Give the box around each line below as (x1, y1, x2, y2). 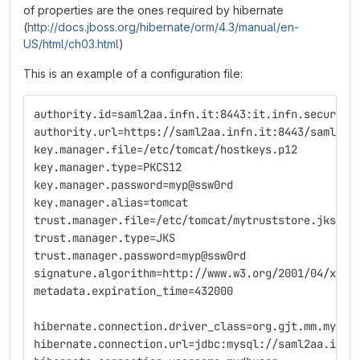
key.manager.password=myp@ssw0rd (34, 178, 233, 192)
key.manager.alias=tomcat (34, 195, 188, 210)
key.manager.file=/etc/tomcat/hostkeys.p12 (34, 142, 297, 157)
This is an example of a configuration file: (23, 67, 243, 80)
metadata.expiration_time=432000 (34, 284, 233, 298)
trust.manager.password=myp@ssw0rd (34, 248, 246, 263)
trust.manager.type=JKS (34, 231, 175, 245)
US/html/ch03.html (23, 37, 119, 51)
